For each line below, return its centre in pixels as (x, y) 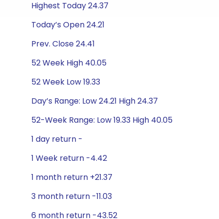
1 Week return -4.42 (69, 158)
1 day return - (57, 139)
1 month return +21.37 (72, 177)
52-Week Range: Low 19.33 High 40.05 (102, 120)
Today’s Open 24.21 (68, 25)
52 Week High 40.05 (69, 63)
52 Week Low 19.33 (66, 82)
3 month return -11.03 (72, 196)
